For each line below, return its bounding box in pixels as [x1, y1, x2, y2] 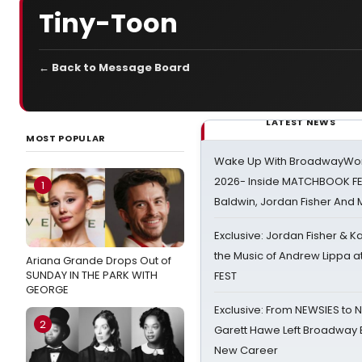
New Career [214, 343, 278, 358]
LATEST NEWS [266, 116, 336, 128]
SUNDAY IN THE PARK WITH [26, 267, 158, 283]
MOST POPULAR [26, 132, 106, 145]
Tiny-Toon [39, 4, 178, 41]
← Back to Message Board [39, 60, 190, 75]
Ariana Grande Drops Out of [26, 253, 171, 268]
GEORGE [26, 282, 69, 297]
